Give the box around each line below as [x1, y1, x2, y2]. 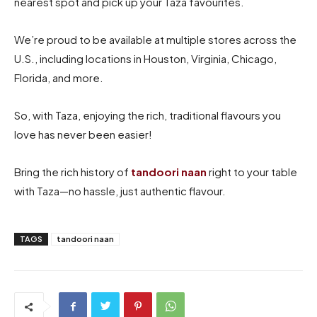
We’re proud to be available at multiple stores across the [14, 32, 296, 46]
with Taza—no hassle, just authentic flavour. [14, 183, 226, 197]
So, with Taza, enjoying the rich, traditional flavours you [14, 108, 281, 122]
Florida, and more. [14, 70, 103, 84]
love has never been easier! [14, 127, 152, 141]
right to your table [207, 164, 297, 178]
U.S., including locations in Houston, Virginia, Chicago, [14, 51, 277, 65]
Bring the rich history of [14, 164, 131, 178]
